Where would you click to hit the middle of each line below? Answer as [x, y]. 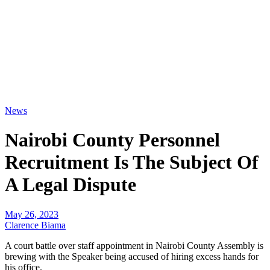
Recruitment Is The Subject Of [132, 162]
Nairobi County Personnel [112, 140]
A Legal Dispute [71, 185]
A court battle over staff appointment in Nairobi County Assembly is [134, 245]
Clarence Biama [35, 225]
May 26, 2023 [32, 214]
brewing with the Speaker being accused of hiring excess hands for [132, 256]
